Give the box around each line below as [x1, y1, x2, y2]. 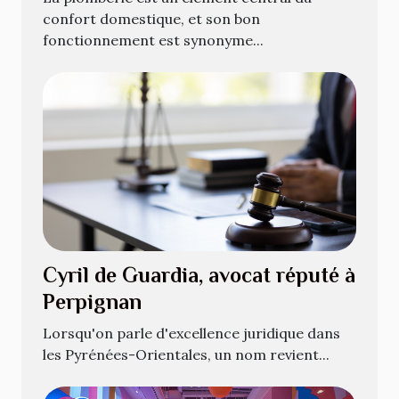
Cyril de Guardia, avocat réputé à [43, 263, 355, 288]
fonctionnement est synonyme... [43, 31, 264, 50]
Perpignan [43, 289, 142, 314]
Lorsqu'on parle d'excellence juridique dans [43, 324, 340, 343]
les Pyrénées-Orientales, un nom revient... [43, 346, 330, 364]
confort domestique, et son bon [43, 10, 260, 28]
